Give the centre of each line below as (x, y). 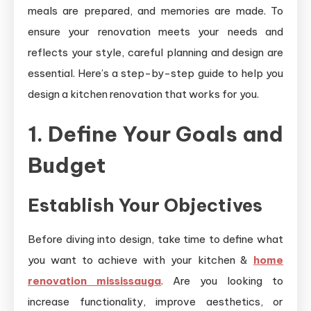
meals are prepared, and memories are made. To (155, 11)
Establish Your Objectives (145, 205)
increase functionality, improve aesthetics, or (155, 302)
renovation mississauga (94, 281)
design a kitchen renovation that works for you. (143, 94)
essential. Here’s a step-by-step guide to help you (155, 73)
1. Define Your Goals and (155, 134)
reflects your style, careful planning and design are (155, 52)
